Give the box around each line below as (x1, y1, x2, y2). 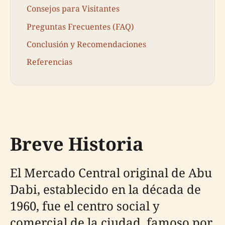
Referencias (27, 56, 72, 67)
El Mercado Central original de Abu (10, 164, 212, 181)
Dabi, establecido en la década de (10, 180, 201, 197)
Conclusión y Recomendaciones (27, 38, 146, 50)
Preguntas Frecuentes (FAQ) (27, 21, 134, 32)
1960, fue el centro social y (10, 197, 160, 214)
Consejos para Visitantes (27, 3, 120, 15)
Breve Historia (10, 131, 144, 156)
